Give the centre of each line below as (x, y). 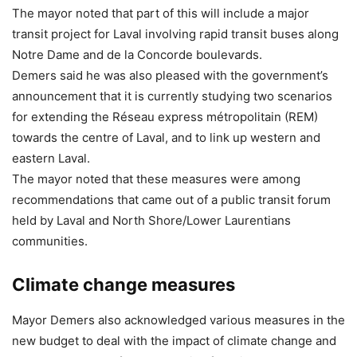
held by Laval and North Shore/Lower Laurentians (151, 220)
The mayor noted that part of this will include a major (161, 13)
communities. (50, 241)
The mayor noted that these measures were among (156, 178)
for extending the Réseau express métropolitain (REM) (165, 116)
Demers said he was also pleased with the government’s (170, 75)
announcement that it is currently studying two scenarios (172, 96)
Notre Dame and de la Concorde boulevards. (137, 54)
